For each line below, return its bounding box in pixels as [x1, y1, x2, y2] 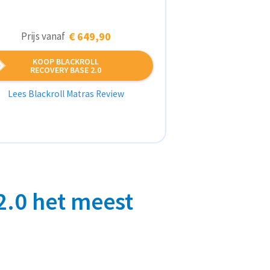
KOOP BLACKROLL [33, 56, 99, 67]
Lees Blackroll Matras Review [7, 88, 124, 100]
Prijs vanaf [20, 30, 69, 43]
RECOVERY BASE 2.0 [30, 64, 101, 75]
